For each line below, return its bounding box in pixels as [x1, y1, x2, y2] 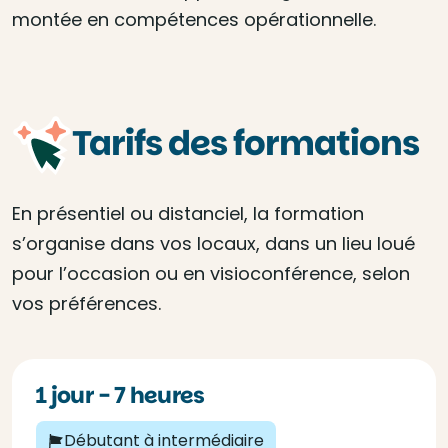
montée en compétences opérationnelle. [12, 7, 376, 32]
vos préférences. [12, 291, 161, 316]
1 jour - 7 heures [46, 380, 205, 411]
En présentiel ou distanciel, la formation [12, 201, 364, 226]
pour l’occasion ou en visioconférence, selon [12, 261, 410, 286]
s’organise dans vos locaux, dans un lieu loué [12, 231, 415, 256]
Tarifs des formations [72, 119, 419, 167]
